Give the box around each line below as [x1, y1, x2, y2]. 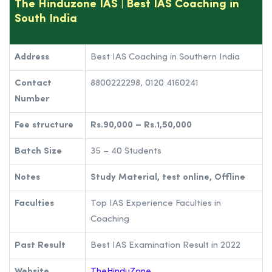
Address [15, 52, 49, 62]
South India [15, 13, 77, 25]
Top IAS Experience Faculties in [90, 199, 221, 208]
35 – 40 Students [90, 146, 161, 156]
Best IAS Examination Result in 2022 [90, 240, 240, 250]
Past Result [15, 240, 66, 250]
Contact [15, 78, 52, 88]
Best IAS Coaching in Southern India [90, 52, 240, 62]
